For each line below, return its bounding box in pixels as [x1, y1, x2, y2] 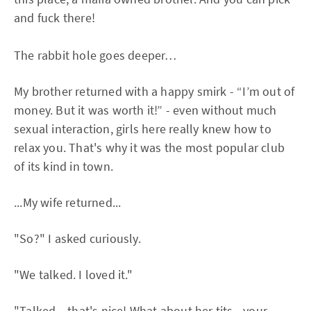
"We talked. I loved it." [14, 267, 133, 283]
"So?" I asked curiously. [14, 230, 141, 246]
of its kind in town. [14, 158, 113, 174]
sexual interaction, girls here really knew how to [14, 121, 271, 137]
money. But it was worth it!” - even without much [14, 102, 277, 118]
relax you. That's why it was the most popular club [14, 140, 285, 155]
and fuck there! [14, 10, 95, 26]
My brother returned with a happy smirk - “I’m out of [14, 83, 295, 99]
